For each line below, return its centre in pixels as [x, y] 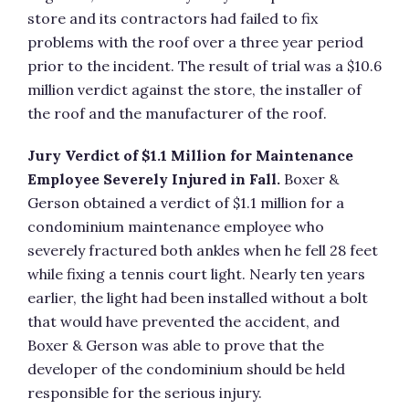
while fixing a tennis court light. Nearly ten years [196, 274]
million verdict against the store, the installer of [194, 89]
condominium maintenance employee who [176, 226]
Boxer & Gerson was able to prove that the [176, 345]
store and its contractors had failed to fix [173, 18]
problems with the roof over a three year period [195, 42]
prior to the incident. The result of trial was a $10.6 [204, 66]
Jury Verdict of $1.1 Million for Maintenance [190, 155]
